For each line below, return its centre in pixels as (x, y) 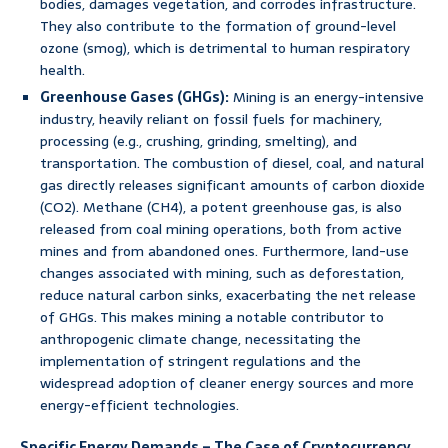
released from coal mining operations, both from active (221, 229)
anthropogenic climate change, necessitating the (200, 339)
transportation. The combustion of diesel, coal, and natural (232, 163)
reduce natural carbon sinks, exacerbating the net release (228, 295)
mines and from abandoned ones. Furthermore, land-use (224, 251)
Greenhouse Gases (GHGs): (134, 97)
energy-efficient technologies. (139, 405)
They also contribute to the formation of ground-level (218, 26)
